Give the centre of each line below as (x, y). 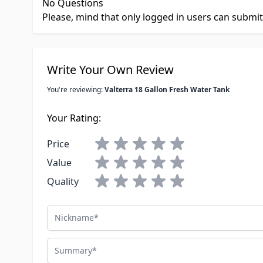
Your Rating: (74, 118)
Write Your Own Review (110, 70)
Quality (63, 182)
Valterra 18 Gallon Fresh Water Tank (167, 90)
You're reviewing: (76, 90)
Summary (68, 245)
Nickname (69, 212)
